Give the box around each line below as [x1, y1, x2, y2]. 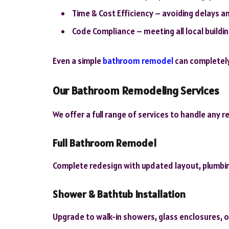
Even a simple [53, 55, 103, 66]
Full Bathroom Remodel [53, 136, 156, 150]
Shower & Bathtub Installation [53, 188, 186, 201]
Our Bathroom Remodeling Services [53, 83, 219, 98]
